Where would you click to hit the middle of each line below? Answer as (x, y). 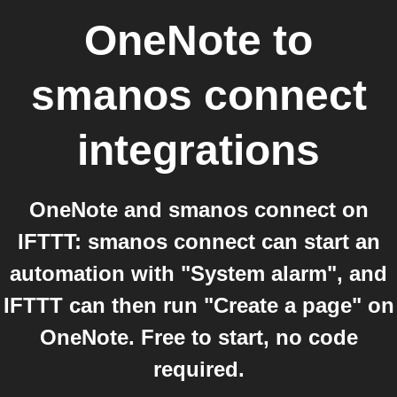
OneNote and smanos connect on (198, 210)
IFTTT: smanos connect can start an (198, 241)
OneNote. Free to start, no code (198, 337)
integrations (198, 150)
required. (198, 369)
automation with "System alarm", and (198, 273)
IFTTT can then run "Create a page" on (198, 305)
